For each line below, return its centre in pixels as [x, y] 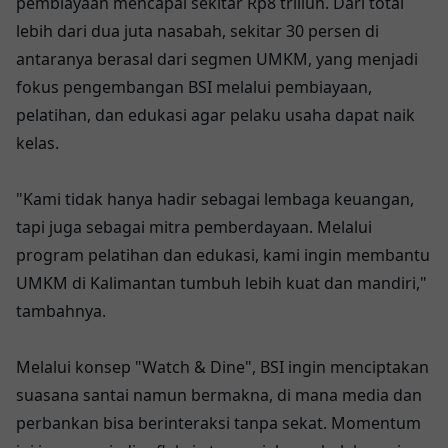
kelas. [37, 143]
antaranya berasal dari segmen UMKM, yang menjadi [217, 59]
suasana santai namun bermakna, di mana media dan [219, 395]
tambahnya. [61, 311]
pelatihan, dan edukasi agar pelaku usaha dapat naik [215, 115]
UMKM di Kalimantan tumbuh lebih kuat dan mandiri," [221, 283]
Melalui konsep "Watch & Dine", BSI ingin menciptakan [222, 367]
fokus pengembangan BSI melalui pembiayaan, [194, 87]
